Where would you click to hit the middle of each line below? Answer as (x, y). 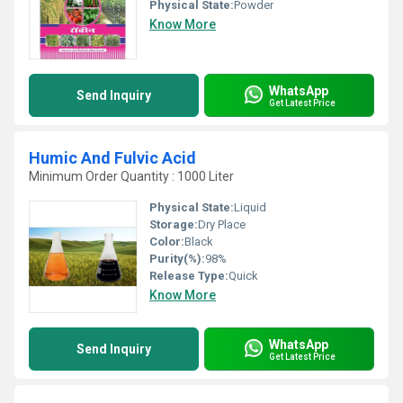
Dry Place (222, 224)
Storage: (174, 224)
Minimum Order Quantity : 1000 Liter (131, 176)
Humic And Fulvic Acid (112, 158)
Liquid (250, 207)
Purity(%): (177, 259)
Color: (167, 242)
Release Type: (189, 276)
